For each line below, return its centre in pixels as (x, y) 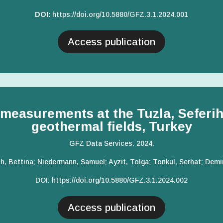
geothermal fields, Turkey (111, 127)
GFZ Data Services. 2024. (111, 144)
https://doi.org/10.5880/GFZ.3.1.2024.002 (120, 180)
